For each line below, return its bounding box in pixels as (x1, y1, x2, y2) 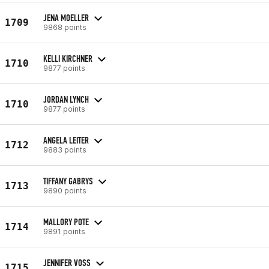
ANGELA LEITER (43, 134, 89, 146)
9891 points (43, 226, 85, 236)
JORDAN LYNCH (43, 93, 89, 105)
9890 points (43, 186, 86, 195)
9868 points (43, 22, 86, 32)
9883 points (43, 145, 86, 154)
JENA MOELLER (43, 11, 89, 23)
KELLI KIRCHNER (43, 52, 92, 64)
